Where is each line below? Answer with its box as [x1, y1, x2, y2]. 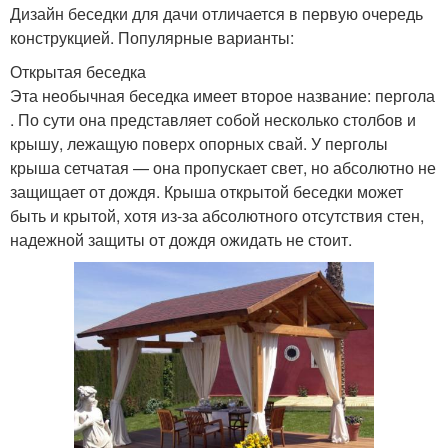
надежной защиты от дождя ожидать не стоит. [10, 228, 352, 252]
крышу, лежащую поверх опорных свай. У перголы [10, 132, 388, 156]
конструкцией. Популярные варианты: [10, 26, 294, 50]
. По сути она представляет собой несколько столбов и [10, 108, 416, 132]
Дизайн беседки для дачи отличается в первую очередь [10, 2, 423, 26]
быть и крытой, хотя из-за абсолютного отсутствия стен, [10, 204, 424, 228]
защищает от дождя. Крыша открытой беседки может [10, 180, 403, 204]
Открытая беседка [10, 60, 146, 84]
